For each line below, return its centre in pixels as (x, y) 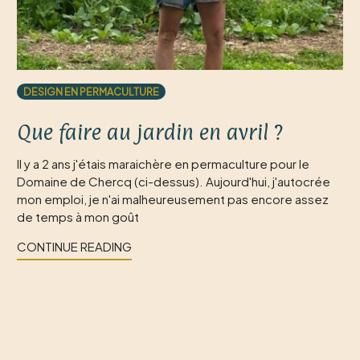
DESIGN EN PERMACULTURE (91, 92)
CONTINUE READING (74, 246)
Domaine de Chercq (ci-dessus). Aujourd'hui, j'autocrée (174, 181)
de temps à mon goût (78, 217)
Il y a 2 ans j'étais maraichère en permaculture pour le (163, 164)
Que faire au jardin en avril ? (150, 132)
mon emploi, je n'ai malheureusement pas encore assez (173, 199)
